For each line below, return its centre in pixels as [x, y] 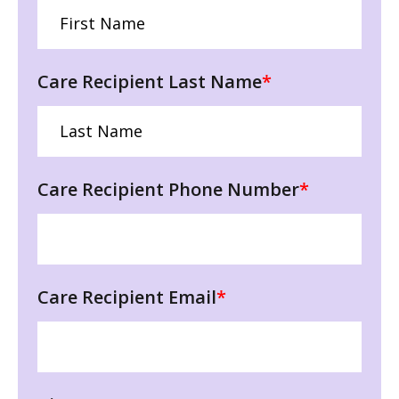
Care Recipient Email [127, 297]
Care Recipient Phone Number [168, 189]
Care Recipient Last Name [150, 81]
